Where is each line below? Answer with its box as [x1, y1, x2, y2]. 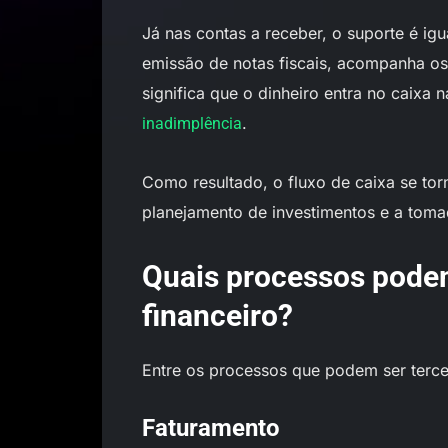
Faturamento [142, 414, 280, 442]
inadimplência [142, 114, 242, 133]
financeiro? [142, 298, 293, 333]
